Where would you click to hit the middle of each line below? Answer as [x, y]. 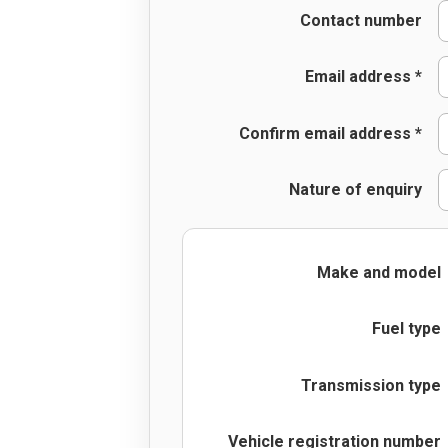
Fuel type [406, 329]
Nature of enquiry [355, 190]
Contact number [360, 20]
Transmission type [370, 385]
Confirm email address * [330, 133]
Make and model [378, 272]
